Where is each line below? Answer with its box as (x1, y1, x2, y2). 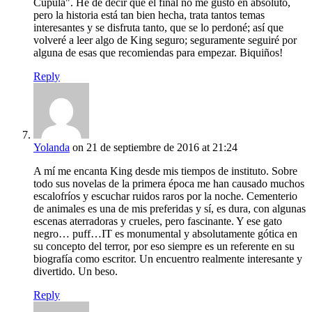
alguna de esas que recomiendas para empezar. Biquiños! (33, 47, 283, 59)
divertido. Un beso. (33, 265, 118, 278)
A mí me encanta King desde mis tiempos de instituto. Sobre (33, 165, 297, 178)
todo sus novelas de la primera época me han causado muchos (33, 178, 304, 190)
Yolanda (33, 141, 70, 154)
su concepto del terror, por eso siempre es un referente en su (33, 240, 295, 253)
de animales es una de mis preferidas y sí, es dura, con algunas (33, 203, 306, 215)
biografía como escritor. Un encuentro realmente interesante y (33, 253, 302, 265)
